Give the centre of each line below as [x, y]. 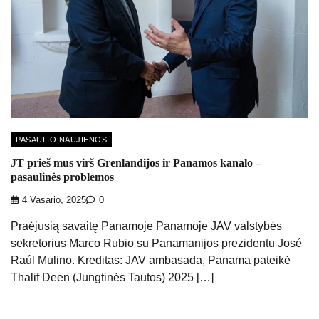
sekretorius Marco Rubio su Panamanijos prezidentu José [156, 244]
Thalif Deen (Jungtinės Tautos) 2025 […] [112, 278]
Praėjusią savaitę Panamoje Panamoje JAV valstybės [146, 226]
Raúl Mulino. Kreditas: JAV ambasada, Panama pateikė [151, 261]
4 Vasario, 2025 [54, 200]
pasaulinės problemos [62, 177]
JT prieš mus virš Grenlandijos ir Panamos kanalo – [136, 162]
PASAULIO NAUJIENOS [61, 139]
